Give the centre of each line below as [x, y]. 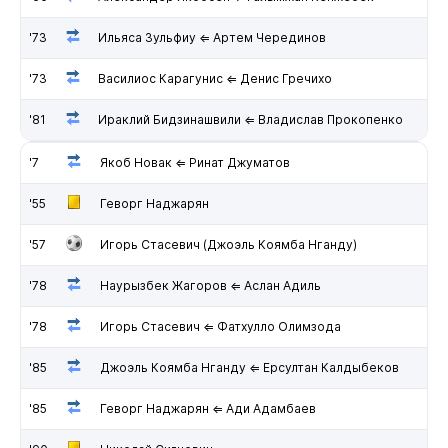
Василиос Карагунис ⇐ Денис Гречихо [214, 78]
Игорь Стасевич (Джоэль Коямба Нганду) [228, 244]
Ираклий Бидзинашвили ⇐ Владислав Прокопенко [250, 119]
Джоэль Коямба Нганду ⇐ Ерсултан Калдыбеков [249, 367]
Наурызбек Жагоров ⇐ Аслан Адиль [210, 285]
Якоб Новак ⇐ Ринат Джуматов [194, 162]
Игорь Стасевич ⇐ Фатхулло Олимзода [220, 326]
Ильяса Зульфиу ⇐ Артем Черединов [211, 37]
